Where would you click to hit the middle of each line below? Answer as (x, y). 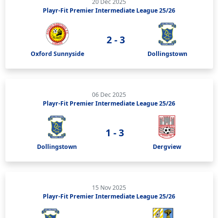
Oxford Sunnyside (58, 54)
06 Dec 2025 (109, 94)
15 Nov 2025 (109, 187)
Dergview (167, 146)
